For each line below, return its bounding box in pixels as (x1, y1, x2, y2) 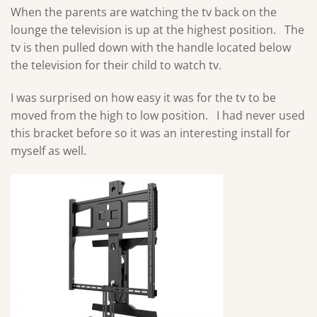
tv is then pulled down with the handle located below (11, 39, 291, 55)
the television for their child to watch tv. (11, 57, 221, 73)
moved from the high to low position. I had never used (11, 107, 305, 123)
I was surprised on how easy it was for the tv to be (11, 89, 276, 105)
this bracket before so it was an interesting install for (11, 125, 291, 141)
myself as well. (11, 142, 86, 158)
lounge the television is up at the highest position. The (11, 21, 304, 38)
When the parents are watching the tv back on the (11, 4, 277, 20)
